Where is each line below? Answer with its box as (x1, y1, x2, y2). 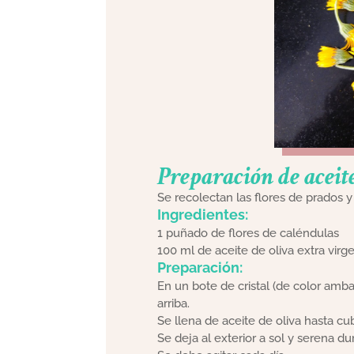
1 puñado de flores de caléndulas (156, 226, 339, 241)
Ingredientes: (156, 206, 248, 224)
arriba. (156, 296, 190, 311)
